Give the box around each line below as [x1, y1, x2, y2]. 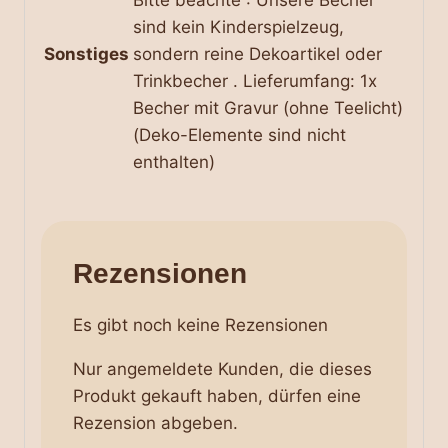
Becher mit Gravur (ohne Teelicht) [133, 97, 403, 118]
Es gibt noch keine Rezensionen [73, 315, 328, 336]
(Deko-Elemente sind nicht [133, 124, 346, 145]
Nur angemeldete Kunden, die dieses [73, 359, 372, 380]
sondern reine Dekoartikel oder [133, 43, 382, 64]
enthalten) [133, 151, 215, 172]
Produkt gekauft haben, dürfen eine [73, 386, 361, 407]
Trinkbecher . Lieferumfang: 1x [133, 70, 377, 91]
